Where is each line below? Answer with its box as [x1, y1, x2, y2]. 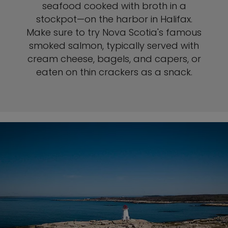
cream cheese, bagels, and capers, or [27, 52, 201, 65]
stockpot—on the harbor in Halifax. [36, 13, 192, 25]
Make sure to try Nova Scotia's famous [26, 26, 202, 39]
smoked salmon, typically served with [29, 39, 199, 52]
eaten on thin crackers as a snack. [36, 66, 192, 78]
